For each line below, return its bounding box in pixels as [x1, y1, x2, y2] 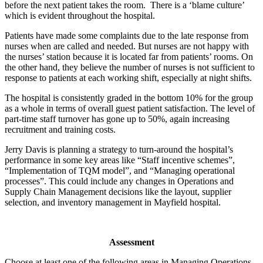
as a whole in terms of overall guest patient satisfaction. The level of [5, 103, 255, 113]
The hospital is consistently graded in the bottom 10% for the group [5, 92, 253, 103]
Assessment [109, 237, 154, 247]
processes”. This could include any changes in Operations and [5, 176, 234, 186]
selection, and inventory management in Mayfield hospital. [5, 197, 221, 207]
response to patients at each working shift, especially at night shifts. [5, 72, 252, 83]
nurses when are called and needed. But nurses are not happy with [5, 41, 249, 51]
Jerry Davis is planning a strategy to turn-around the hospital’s [5, 144, 233, 154]
